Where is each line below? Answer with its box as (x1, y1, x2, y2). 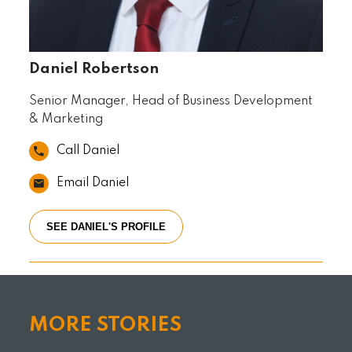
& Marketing (29, 112, 104, 126)
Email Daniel (57, 176, 130, 189)
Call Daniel (57, 144, 120, 157)
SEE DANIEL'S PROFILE (46, 220, 167, 233)
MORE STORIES (29, 314, 182, 335)
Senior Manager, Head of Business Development (29, 94, 313, 108)
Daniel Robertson (29, 61, 159, 76)
